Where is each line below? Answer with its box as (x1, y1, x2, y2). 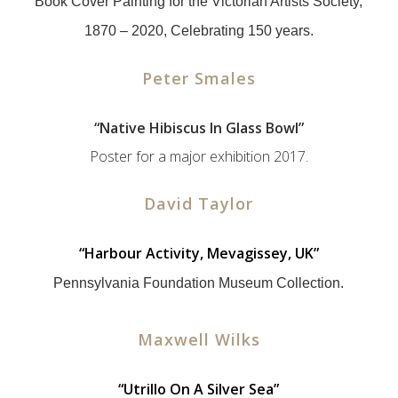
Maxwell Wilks (137, 329, 260, 350)
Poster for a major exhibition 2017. (89, 147, 308, 166)
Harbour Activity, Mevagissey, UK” (84, 243, 319, 263)
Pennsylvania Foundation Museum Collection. (53, 275, 345, 291)
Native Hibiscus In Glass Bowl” (99, 118, 304, 138)
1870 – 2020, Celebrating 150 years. (84, 23, 314, 38)
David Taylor (144, 193, 254, 214)
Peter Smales (141, 68, 256, 89)
